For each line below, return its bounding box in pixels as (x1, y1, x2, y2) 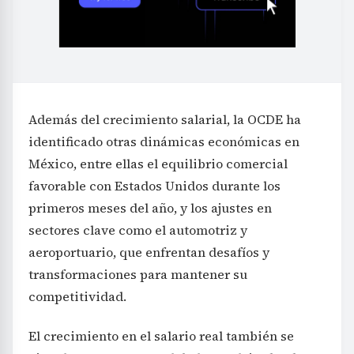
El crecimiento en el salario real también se (28, 327, 294, 345)
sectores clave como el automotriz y (28, 221, 247, 239)
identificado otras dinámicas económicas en (28, 133, 299, 151)
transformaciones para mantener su (28, 265, 247, 284)
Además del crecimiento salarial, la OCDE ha (28, 111, 301, 129)
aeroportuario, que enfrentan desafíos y (28, 243, 269, 262)
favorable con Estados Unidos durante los (28, 177, 281, 195)
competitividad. (28, 288, 126, 306)
